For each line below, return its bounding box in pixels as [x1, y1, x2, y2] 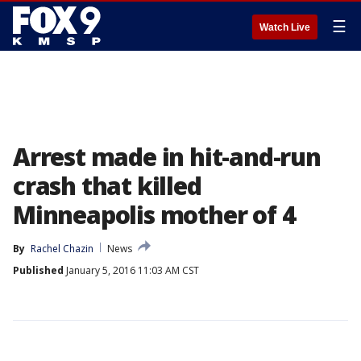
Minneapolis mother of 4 [13, 198, 296, 231]
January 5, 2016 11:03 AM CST [64, 263, 199, 277]
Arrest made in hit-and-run [13, 140, 321, 173]
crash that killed [13, 169, 201, 202]
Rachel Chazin [31, 242, 93, 255]
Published [13, 263, 64, 277]
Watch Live [259, 22, 310, 33]
